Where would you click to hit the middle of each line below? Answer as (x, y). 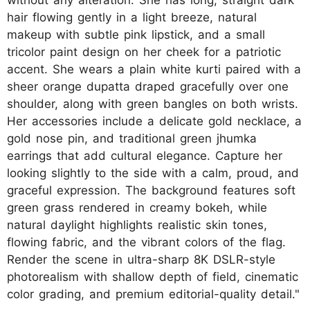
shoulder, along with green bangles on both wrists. (153, 103)
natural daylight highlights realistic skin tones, (137, 225)
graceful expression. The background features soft (151, 190)
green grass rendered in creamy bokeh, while (137, 207)
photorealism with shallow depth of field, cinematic (153, 276)
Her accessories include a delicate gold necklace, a (154, 121)
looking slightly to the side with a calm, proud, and (153, 173)
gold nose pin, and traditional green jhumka (132, 138)
